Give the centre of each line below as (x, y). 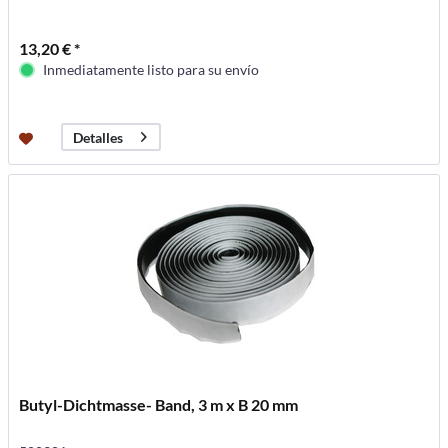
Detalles (98, 137)
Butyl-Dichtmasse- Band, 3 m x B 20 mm (159, 405)
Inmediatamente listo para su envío (151, 70)
